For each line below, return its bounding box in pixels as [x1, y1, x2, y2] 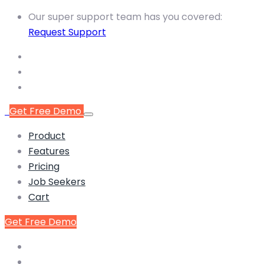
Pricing [28, 160, 60, 173]
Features [28, 144, 70, 158]
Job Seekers [28, 175, 85, 189]
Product [28, 129, 65, 143]
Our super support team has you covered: [28, 10, 222, 24]
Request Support [28, 25, 106, 39]
